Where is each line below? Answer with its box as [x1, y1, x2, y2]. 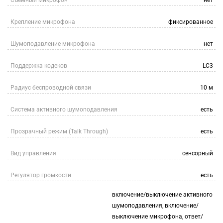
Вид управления [10, 150, 56, 157]
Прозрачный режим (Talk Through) [10, 128, 108, 135]
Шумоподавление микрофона [10, 40, 95, 47]
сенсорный [182, 150, 213, 157]
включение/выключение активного [111, 191, 213, 198]
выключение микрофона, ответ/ [111, 213, 203, 220]
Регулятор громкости [10, 172, 71, 179]
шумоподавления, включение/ [111, 202, 199, 209]
